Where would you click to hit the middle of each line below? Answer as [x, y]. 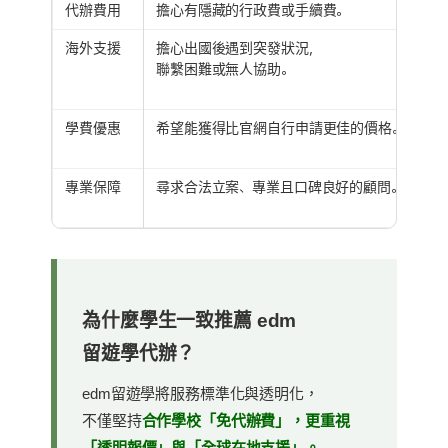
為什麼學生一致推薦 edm [189, 320]
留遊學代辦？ [139, 353]
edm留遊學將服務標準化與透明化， [200, 393]
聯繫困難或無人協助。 [225, 68]
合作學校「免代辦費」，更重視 [245, 420]
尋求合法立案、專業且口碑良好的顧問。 [280, 186]
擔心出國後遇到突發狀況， [239, 47]
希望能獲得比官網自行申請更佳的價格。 [280, 127]
